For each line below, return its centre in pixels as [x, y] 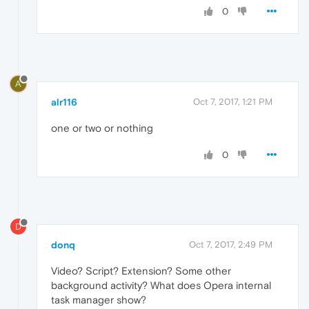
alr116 [64, 102]
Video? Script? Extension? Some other [141, 271]
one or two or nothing [102, 128]
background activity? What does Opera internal [161, 286]
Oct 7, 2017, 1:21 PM [233, 101]
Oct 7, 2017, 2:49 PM [231, 245]
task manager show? [99, 300]
